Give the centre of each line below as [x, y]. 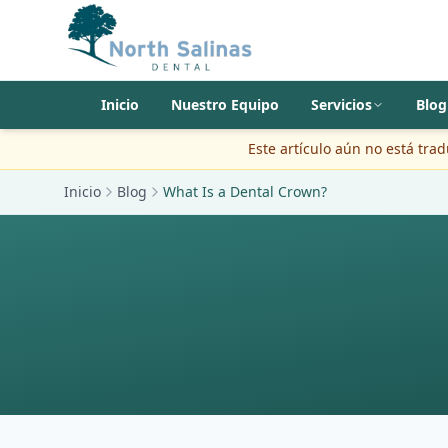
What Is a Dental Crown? [245, 191]
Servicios [341, 104]
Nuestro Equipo [224, 104]
